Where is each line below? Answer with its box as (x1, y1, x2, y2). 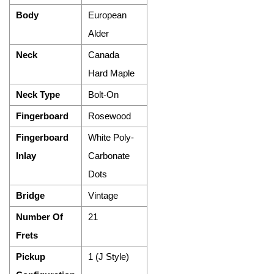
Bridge (16, 190, 45, 201)
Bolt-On (88, 89, 119, 100)
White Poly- (88, 132, 134, 143)
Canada (88, 50, 119, 60)
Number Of (16, 212, 63, 222)
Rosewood (88, 111, 131, 121)
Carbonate (88, 150, 130, 161)
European (88, 10, 127, 20)
